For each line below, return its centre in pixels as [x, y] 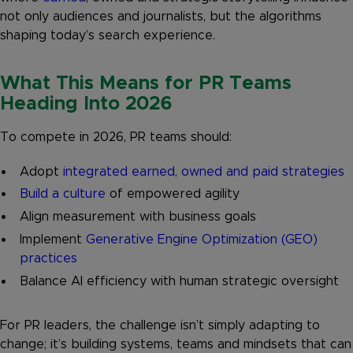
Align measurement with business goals [138, 217]
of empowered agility [173, 194]
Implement [53, 240]
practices [48, 259]
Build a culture [63, 194]
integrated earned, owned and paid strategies [204, 171]
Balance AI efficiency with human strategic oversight [179, 281]
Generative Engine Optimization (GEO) [202, 240]
